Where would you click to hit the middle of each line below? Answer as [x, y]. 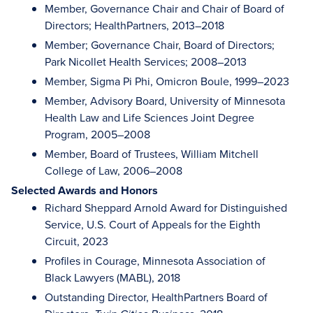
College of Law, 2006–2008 [114, 170]
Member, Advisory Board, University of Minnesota [165, 101]
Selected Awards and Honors [85, 190]
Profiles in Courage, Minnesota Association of [155, 261]
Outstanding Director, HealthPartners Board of [156, 297]
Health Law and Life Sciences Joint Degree [150, 117]
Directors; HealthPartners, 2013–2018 [134, 25]
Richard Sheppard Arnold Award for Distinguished [166, 208]
